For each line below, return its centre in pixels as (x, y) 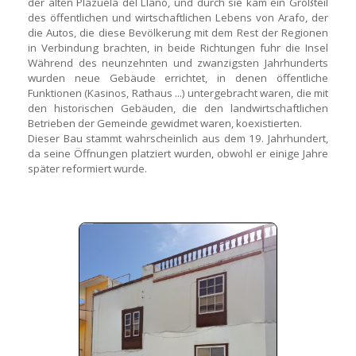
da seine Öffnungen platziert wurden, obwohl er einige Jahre (178, 153)
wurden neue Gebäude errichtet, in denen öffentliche (178, 78)
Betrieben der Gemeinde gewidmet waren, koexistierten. (165, 123)
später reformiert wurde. (87, 168)
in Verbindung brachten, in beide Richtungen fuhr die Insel (178, 48)
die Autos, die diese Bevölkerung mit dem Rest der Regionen (178, 33)
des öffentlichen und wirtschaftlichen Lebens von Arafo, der (178, 17)
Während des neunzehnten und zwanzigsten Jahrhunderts (178, 63)
